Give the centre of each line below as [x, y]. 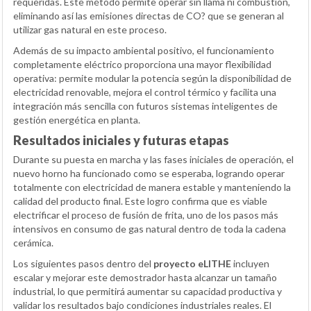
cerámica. [33, 242]
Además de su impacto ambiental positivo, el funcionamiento [144, 50]
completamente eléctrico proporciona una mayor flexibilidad [142, 64]
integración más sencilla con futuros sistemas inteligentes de [145, 106]
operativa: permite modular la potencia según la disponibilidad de [152, 78]
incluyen [250, 263]
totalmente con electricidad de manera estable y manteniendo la [152, 187]
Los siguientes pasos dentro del [83, 263]
